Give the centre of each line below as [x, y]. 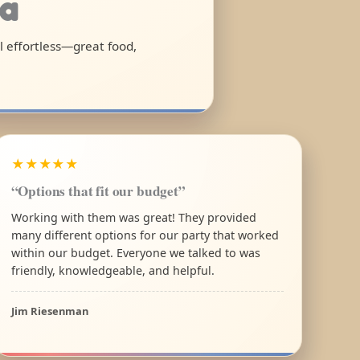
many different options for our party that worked [145, 235]
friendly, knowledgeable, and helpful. [112, 270]
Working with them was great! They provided [133, 217]
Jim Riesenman [49, 311]
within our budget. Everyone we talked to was [135, 252]
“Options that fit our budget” [98, 190]
